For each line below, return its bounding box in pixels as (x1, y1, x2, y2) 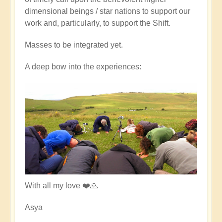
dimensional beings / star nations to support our (25, 6, 190, 15)
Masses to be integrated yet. (25, 40, 123, 49)
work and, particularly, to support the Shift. (25, 18, 170, 27)
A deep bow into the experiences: (25, 62, 141, 71)
